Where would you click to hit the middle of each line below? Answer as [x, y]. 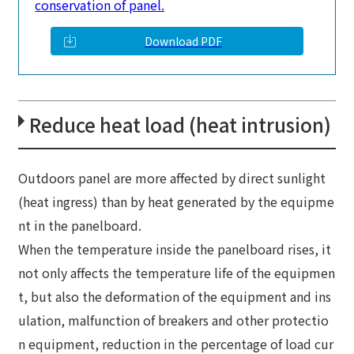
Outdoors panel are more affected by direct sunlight [172, 178]
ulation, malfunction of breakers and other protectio [174, 320]
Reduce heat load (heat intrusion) [181, 125]
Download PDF [183, 41]
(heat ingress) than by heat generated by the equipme [177, 202]
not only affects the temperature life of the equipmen [177, 273]
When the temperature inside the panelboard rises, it [175, 249]
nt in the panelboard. [80, 226]
